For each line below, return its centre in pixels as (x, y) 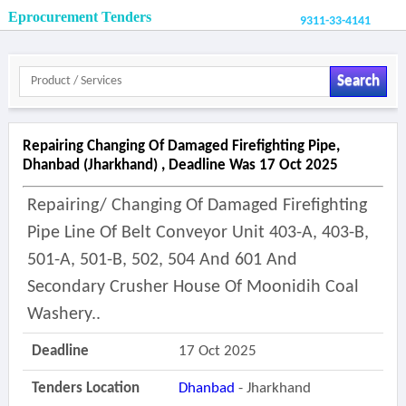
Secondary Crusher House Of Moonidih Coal (193, 287)
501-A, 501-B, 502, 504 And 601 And (162, 260)
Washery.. (63, 314)
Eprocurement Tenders (79, 17)
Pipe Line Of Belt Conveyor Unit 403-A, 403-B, (198, 233)
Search (358, 81)
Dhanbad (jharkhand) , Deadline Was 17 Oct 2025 (180, 165)
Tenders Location (85, 388)
